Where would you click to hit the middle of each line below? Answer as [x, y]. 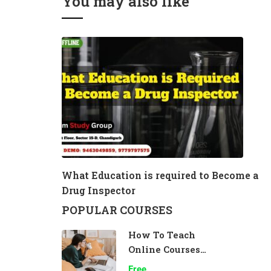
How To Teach [162, 235]
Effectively [156, 264]
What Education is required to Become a [160, 175]
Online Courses [164, 249]
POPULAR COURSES [117, 210]
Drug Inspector [99, 190]
